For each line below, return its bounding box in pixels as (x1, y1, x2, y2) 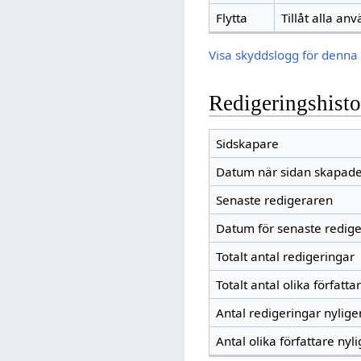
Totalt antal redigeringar (215, 248, 355, 265)
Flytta (215, 9, 247, 26)
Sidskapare (215, 135, 279, 152)
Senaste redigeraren (215, 192, 333, 209)
